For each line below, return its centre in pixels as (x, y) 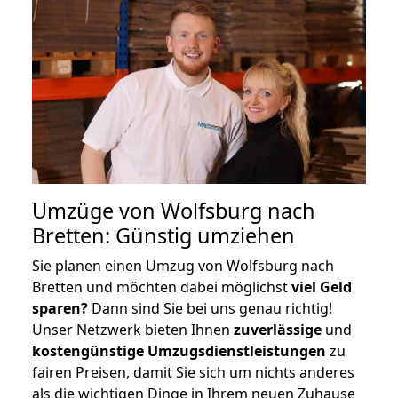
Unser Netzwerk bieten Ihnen (133, 329)
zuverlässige (278, 329)
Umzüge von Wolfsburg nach (174, 210)
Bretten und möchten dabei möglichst (162, 287)
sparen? (60, 308)
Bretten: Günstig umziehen (163, 235)
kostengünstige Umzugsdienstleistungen (179, 350)
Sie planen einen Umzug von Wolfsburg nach (183, 265)
